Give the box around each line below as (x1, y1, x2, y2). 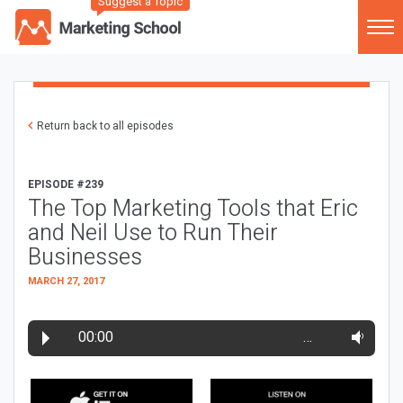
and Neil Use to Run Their (28, 217, 278, 250)
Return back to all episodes (37, 118, 174, 134)
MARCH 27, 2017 (28, 273, 104, 289)
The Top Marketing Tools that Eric (28, 193, 358, 226)
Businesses (28, 241, 142, 274)
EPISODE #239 (28, 176, 103, 193)
